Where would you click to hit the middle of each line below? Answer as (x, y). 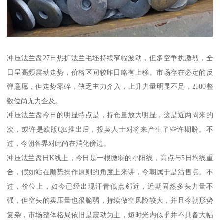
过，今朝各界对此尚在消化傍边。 (59, 143)
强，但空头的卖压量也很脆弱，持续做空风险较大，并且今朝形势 (110, 200)
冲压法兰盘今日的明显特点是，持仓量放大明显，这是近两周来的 (110, 115)
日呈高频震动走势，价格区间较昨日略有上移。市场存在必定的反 (110, 72)
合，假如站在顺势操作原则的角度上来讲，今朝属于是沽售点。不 (110, 172)
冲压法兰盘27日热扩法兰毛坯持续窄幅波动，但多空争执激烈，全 (110, 58)
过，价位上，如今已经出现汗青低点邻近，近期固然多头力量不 (110, 186)
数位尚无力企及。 (35, 100)
